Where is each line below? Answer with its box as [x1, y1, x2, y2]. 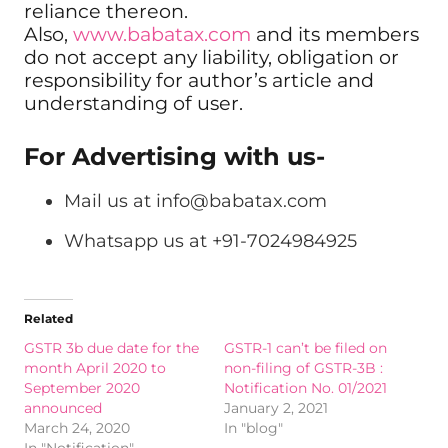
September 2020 [24, 378, 140, 397]
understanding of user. [24, 91, 243, 116]
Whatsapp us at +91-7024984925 [64, 229, 357, 252]
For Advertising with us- [24, 141, 325, 171]
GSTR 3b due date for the [24, 338, 199, 357]
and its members [251, 22, 419, 47]
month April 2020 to [24, 358, 166, 377]
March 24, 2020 [24, 418, 130, 437]
